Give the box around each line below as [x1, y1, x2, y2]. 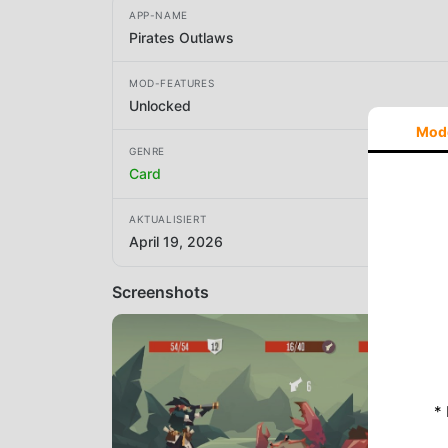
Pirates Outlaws [129, 28, 234, 46]
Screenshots [112, 281, 209, 302]
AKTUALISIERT [129, 213, 207, 226]
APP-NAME [129, 8, 188, 21]
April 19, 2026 [129, 233, 223, 251]
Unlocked [129, 96, 191, 114]
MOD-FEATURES [129, 76, 215, 89]
